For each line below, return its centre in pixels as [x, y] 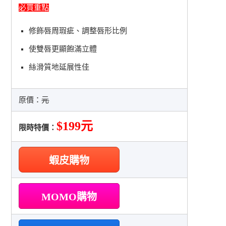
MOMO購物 [69, 196]
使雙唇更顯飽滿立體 [63, 49]
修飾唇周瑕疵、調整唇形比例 [78, 31]
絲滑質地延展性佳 [59, 67]
